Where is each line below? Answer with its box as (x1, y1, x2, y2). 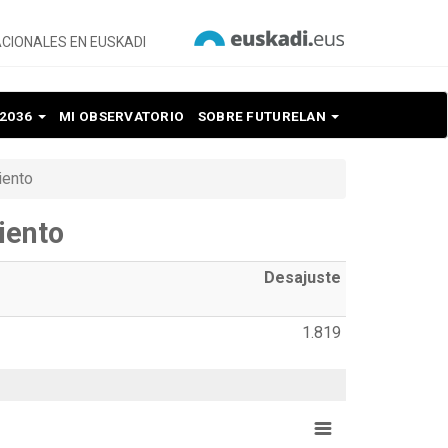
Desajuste (264, 267, 341, 287)
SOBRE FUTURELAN (197, 107, 330, 124)
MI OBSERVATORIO (59, 107, 185, 124)
